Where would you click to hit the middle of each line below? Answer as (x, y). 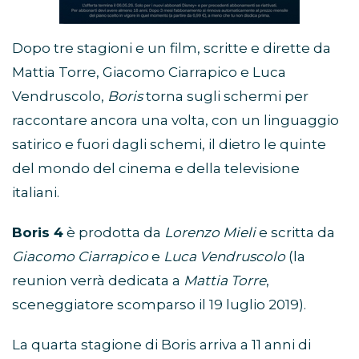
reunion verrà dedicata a (98, 281)
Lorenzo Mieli (210, 233)
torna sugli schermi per (226, 97)
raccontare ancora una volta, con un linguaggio (175, 121)
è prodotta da (114, 233)
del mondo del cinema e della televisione (156, 169)
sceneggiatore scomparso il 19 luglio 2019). (159, 305)
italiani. (36, 193)
